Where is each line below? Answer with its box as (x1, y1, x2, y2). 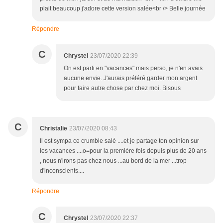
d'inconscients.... (40, 167, 84, 175)
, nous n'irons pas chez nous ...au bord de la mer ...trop (40, 157, 187, 165)
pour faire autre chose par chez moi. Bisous (64, 85, 181, 92)
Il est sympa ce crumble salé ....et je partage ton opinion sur (40, 137, 199, 145)
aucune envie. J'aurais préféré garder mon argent (64, 75, 197, 82)
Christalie (40, 125, 67, 132)
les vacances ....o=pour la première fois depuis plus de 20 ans (40, 147, 207, 155)
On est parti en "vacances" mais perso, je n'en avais (64, 65, 203, 72)
